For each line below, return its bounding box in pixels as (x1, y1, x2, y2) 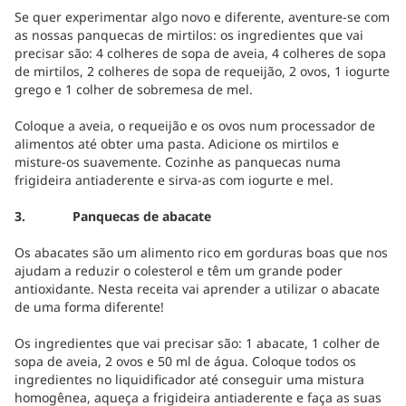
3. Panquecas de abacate (14, 208, 211, 225)
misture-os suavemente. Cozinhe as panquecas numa (14, 153, 341, 170)
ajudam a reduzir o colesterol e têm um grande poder (14, 262, 343, 279)
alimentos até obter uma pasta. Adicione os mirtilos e (14, 135, 339, 152)
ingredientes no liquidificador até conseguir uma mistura (14, 371, 364, 388)
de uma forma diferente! (14, 298, 164, 315)
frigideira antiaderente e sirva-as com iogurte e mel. (14, 171, 333, 188)
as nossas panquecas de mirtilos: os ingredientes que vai (14, 26, 363, 43)
